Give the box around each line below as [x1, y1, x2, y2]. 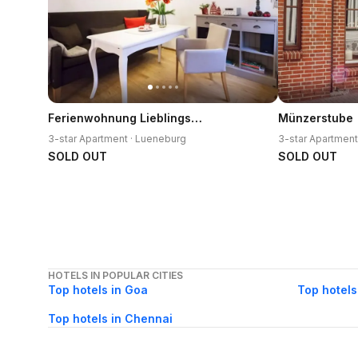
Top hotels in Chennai [48, 312, 173, 326]
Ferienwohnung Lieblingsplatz [191, 109, 202, 125]
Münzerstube [278, 111, 353, 125]
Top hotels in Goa [48, 283, 148, 297]
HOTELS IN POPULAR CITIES [48, 269, 183, 282]
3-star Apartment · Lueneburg [48, 133, 186, 145]
